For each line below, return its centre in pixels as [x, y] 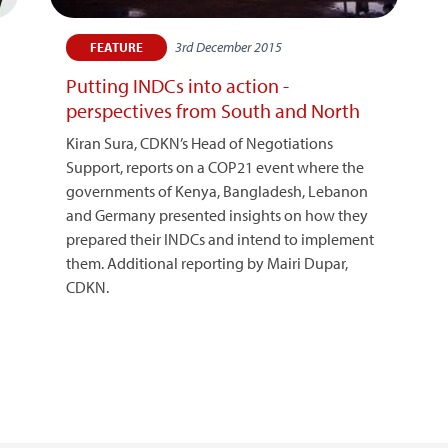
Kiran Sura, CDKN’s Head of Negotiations [199, 142]
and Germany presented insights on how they [216, 214]
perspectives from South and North [212, 110]
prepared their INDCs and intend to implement [219, 238]
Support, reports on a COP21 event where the [214, 166]
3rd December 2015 [228, 46]
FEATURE [116, 46]
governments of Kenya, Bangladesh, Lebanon [216, 190]
